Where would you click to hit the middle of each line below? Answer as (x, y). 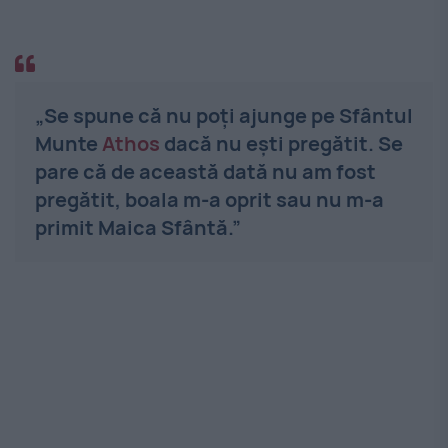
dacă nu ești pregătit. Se (281, 143)
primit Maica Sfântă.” (138, 227)
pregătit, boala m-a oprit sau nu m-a (209, 199)
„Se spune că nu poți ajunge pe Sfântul (224, 115)
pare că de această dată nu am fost (205, 171)
